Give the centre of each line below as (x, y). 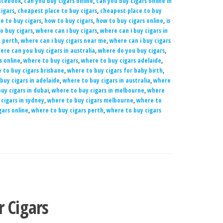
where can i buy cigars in (134, 30)
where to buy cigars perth (67, 110)
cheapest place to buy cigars (57, 10)
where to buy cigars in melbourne (98, 90)
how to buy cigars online (129, 20)
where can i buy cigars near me (63, 40)
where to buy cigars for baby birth (115, 70)
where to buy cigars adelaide (121, 60)
